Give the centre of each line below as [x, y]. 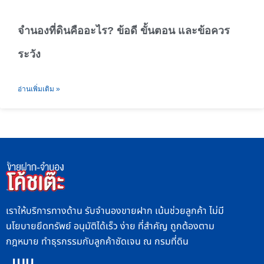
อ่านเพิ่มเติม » [39, 89]
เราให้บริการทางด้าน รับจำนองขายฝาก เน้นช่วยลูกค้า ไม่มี [115, 211]
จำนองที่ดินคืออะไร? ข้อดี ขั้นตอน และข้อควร [124, 31]
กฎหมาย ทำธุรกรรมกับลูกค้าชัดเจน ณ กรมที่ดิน [97, 242]
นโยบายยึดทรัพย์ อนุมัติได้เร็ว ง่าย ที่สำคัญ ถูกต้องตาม [110, 227]
